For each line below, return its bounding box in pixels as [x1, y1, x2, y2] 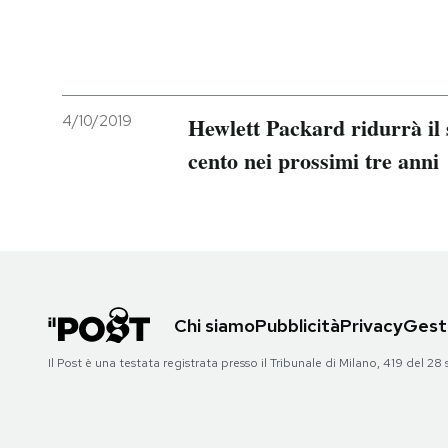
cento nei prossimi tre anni [188, 144, 439, 178]
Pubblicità [255, 314, 340, 338]
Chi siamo [174, 314, 255, 338]
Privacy [340, 314, 403, 338]
